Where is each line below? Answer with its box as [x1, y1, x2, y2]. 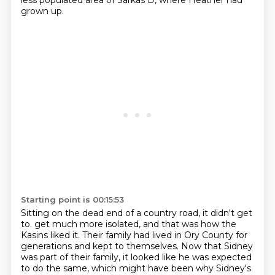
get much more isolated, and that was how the [34, 219, 236, 230]
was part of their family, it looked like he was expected [20, 252, 252, 263]
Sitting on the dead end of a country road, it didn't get [20, 207, 252, 219]
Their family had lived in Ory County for [82, 230, 247, 241]
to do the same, [20, 263, 91, 274]
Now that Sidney [180, 241, 253, 252]
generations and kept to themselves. [20, 241, 181, 252]
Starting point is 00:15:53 [20, 195, 124, 204]
